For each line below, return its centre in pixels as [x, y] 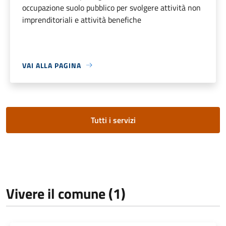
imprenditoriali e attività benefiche [82, 19]
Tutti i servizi [113, 120]
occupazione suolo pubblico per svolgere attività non [111, 7]
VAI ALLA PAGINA [52, 65]
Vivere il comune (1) [66, 193]
